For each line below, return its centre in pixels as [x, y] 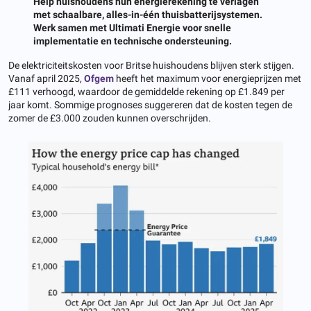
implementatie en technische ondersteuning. [133, 41]
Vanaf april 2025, [46, 78]
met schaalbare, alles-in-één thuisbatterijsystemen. [148, 14]
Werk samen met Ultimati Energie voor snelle [132, 27]
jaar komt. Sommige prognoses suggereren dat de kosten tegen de [150, 104]
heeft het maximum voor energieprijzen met [208, 78]
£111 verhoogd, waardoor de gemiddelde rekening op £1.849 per [146, 91]
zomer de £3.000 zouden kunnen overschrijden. [110, 118]
